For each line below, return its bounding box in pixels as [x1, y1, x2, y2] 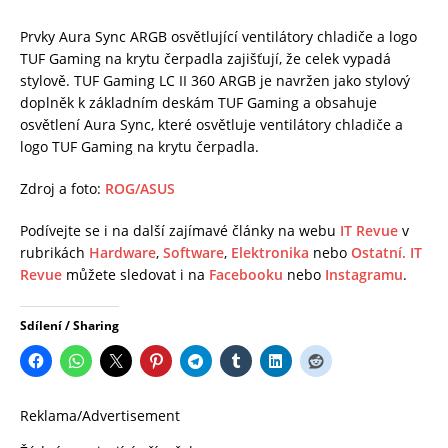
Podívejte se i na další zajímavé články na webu [20, 220, 340, 240]
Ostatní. [351, 242, 406, 262]
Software [163, 242, 224, 262]
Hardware [89, 242, 156, 262]
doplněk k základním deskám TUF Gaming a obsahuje [20, 92, 377, 112]
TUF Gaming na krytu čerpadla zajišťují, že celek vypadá [20, 48, 391, 68]
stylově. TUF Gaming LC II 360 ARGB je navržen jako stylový [20, 70, 410, 90]
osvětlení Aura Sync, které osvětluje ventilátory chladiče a [20, 114, 403, 134]
